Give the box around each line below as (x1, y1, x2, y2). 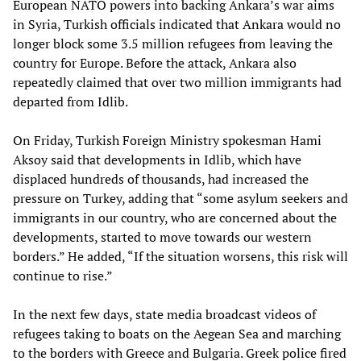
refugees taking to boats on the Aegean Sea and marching (13, 324, 341, 342)
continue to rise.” (13, 266, 113, 284)
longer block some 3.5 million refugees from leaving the (13, 34, 333, 52)
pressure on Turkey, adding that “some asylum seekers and (13, 189, 348, 207)
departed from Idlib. (13, 92, 128, 110)
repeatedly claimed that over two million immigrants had (13, 73, 342, 91)
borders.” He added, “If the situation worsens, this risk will (13, 247, 348, 265)
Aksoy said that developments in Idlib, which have (13, 150, 301, 168)
